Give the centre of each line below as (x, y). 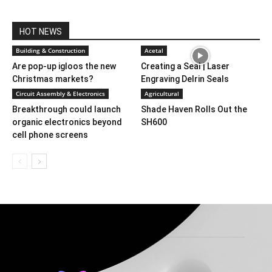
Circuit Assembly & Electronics (60, 93)
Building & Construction (50, 50)
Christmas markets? (53, 79)
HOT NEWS (41, 32)
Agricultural (161, 93)
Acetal (154, 50)
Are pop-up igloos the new (64, 66)
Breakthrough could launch (66, 109)
